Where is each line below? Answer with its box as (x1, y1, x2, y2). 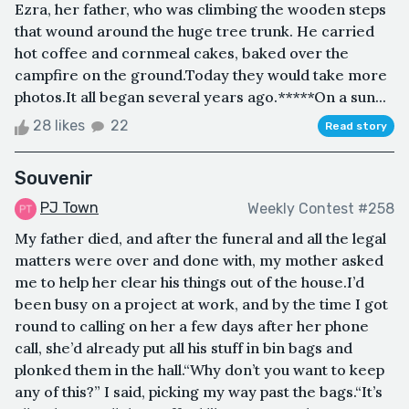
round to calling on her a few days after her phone (15, 317, 369, 336)
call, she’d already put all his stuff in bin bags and (15, 339, 352, 358)
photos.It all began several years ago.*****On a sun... (15, 88, 386, 107)
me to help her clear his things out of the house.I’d (15, 273, 364, 292)
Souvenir (15, 167, 93, 190)
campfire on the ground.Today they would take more (15, 66, 387, 85)
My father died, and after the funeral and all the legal (15, 229, 386, 248)
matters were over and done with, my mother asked (15, 251, 383, 270)
